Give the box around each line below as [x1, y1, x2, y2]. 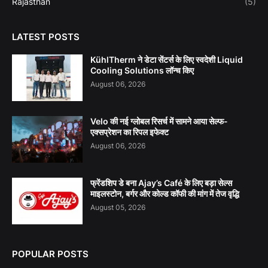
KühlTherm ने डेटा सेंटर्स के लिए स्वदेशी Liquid [90, 54, 243, 65]
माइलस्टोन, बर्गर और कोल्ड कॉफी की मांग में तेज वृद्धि [90, 188, 239, 199]
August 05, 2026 [90, 203, 145, 212]
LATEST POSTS [12, 31, 80, 43]
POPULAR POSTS [12, 248, 89, 260]
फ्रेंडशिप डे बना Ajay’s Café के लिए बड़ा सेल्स [90, 178, 232, 188]
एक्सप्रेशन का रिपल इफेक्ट [90, 127, 169, 138]
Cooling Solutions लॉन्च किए [90, 65, 194, 76]
